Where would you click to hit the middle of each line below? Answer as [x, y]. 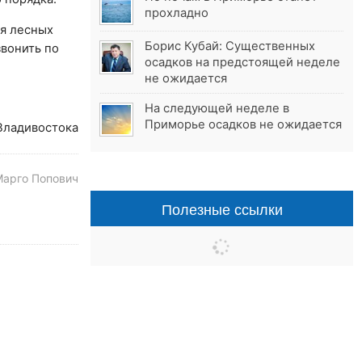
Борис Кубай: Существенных [230, 46]
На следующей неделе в [217, 109]
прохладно [177, 13]
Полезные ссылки [222, 209]
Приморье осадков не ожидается [244, 125]
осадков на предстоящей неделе [243, 63]
